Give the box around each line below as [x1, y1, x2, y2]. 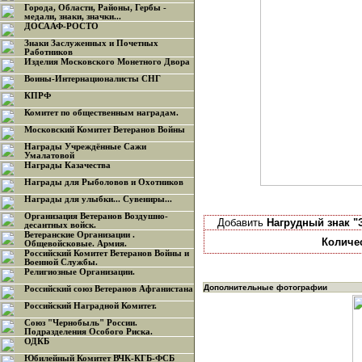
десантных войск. [24, 221, 96, 229]
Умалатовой [24, 151, 74, 160]
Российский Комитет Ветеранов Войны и [24, 249, 189, 258]
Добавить [217, 217, 267, 229]
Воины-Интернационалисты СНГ [24, 74, 161, 83]
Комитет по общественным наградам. [24, 108, 179, 117]
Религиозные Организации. [24, 267, 135, 276]
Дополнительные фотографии [204, 283, 327, 292]
